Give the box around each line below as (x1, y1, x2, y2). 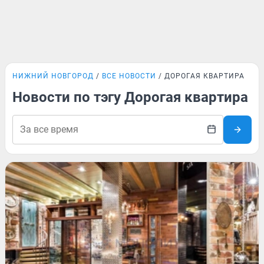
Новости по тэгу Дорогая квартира (12, 89, 248, 105)
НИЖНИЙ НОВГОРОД (12, 72, 94, 80)
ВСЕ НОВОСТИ (102, 72, 156, 80)
